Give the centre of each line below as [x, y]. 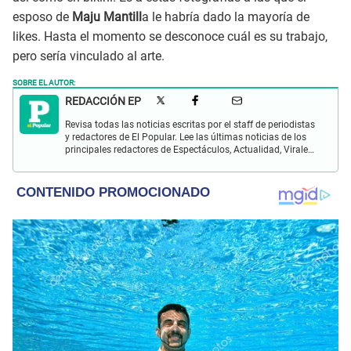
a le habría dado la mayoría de [226, 16]
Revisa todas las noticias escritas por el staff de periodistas [190, 124]
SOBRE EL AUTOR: [44, 81]
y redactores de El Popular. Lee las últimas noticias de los [186, 137]
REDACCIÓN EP [103, 101]
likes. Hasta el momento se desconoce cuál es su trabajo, [170, 36]
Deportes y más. [99, 162]
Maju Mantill [107, 16]
